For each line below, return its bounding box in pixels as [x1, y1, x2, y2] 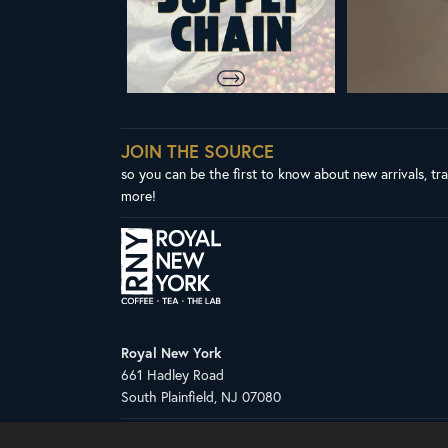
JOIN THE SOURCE [120, 139, 274, 164]
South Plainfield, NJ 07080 [120, 386, 281, 406]
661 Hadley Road [120, 364, 224, 384]
